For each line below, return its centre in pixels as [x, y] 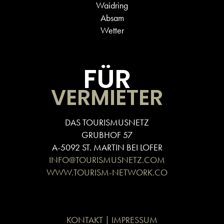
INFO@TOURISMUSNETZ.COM [107, 160]
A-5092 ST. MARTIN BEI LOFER [107, 147]
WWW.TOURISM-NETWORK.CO [107, 172]
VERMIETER [107, 97]
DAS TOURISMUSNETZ [107, 122]
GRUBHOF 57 [107, 135]
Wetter [112, 30]
